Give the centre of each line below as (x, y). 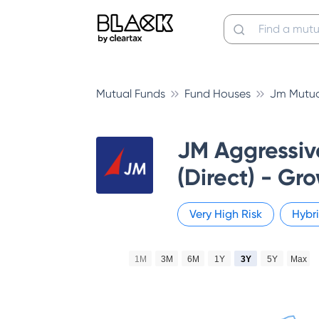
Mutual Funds (131, 94)
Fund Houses (218, 94)
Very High (215, 214)
